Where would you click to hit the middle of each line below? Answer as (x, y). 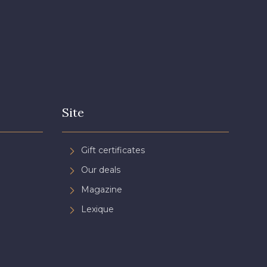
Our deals (101, 170)
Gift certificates (113, 150)
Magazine (102, 189)
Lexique (97, 209)
